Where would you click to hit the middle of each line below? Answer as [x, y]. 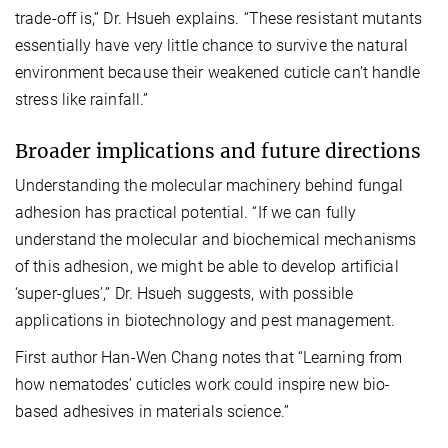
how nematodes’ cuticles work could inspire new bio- [203, 384]
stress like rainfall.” [82, 99]
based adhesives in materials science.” [152, 411]
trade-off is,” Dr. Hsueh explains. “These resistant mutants [218, 18]
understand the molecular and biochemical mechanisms [216, 239]
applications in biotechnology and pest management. [205, 320]
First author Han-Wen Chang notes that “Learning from [209, 357]
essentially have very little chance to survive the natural [211, 45]
